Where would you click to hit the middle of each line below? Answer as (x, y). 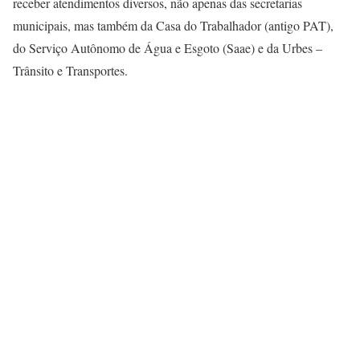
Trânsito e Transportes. (70, 70)
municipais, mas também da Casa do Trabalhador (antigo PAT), (173, 25)
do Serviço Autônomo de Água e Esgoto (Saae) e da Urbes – (168, 48)
